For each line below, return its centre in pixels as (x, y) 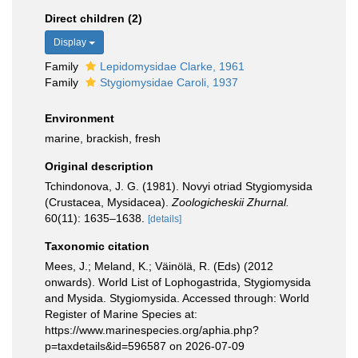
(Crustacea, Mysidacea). (108, 202)
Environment (80, 118)
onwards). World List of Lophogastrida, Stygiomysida (178, 282)
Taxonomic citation (97, 246)
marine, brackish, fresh (103, 138)
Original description (99, 166)
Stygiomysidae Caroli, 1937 (169, 82)
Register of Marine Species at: (121, 314)
